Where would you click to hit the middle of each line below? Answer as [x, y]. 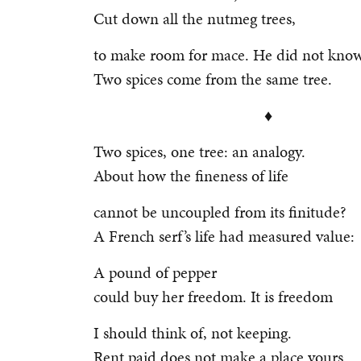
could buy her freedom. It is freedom [215, 297]
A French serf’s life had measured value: [226, 236]
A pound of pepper [155, 272]
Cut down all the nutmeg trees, [197, 19]
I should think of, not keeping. [193, 333]
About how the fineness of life [193, 176]
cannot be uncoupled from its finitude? [220, 212]
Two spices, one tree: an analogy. [201, 151]
